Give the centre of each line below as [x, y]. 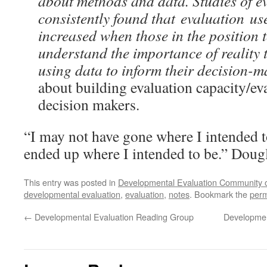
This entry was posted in [71, 182]
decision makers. [89, 104]
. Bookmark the [220, 194]
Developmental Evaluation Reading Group [113, 217]
